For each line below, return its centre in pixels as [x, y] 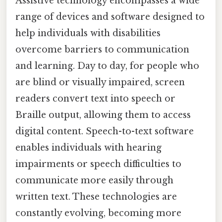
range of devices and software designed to [110, 17]
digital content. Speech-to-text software [105, 131]
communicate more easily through [94, 180]
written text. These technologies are [96, 196]
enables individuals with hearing [88, 147]
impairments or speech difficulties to [98, 164]
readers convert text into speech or [95, 98]
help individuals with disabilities [88, 33]
